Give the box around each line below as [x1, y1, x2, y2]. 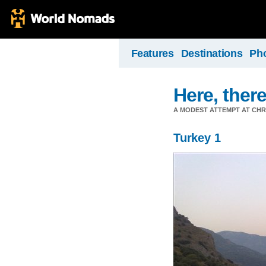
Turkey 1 [173, 131, 221, 144]
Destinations [180, 47, 243, 59]
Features [131, 47, 174, 59]
